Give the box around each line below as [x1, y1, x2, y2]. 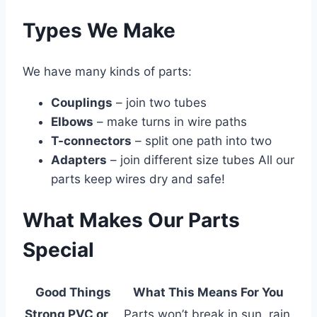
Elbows [51, 114, 93, 129]
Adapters [51, 152, 107, 167]
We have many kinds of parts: [23, 64, 192, 79]
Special [23, 237, 94, 262]
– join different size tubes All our [107, 152, 294, 167]
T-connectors [51, 133, 132, 148]
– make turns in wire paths [93, 114, 247, 129]
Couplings [51, 95, 113, 110]
